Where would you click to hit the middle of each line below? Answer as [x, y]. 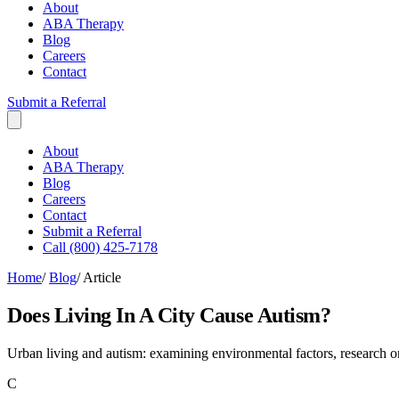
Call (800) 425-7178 [100, 247]
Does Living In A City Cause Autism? [169, 315]
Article [102, 277]
